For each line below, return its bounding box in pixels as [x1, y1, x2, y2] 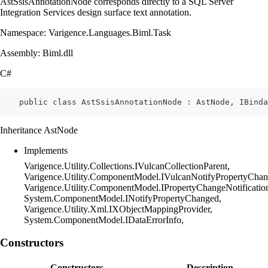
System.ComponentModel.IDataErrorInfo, [24, 214, 184, 225]
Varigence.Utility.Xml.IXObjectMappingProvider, [24, 203, 212, 214]
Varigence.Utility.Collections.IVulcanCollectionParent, [24, 160, 230, 171]
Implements [24, 145, 68, 156]
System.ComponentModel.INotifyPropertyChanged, [24, 193, 221, 203]
